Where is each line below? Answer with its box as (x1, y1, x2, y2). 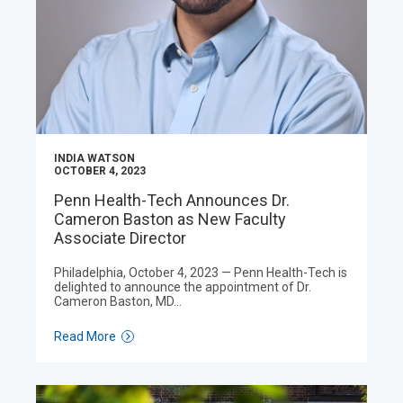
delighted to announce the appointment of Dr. (54, 280, 311, 294)
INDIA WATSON (54, 152, 135, 165)
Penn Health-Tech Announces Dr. (54, 191, 290, 210)
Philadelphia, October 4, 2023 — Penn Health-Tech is (54, 265, 347, 280)
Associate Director (54, 228, 186, 247)
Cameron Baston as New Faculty (54, 210, 286, 228)
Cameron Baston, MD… (54, 294, 182, 309)
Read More (54, 329, 116, 344)
